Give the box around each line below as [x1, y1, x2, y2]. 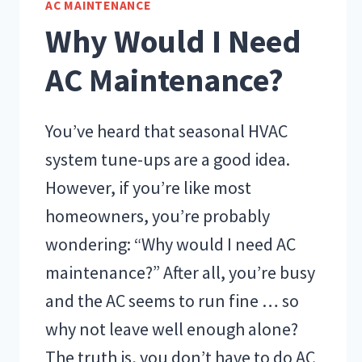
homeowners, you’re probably [45, 204, 270, 227]
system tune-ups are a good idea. [45, 147, 290, 170]
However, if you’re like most [45, 175, 251, 199]
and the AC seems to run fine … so [45, 288, 299, 312]
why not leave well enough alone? [45, 317, 298, 340]
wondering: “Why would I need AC [45, 232, 296, 255]
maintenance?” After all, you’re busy [45, 260, 315, 284]
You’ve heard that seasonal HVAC [45, 119, 288, 142]
